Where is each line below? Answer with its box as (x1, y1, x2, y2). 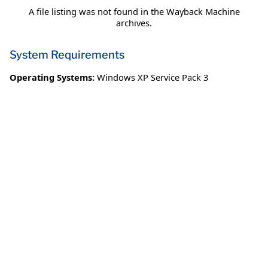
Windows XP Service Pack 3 (97, 71, 208, 84)
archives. (116, 17, 152, 29)
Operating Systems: (10, 71, 95, 84)
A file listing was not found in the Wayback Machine (28, 5, 240, 18)
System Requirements (10, 48, 124, 62)
